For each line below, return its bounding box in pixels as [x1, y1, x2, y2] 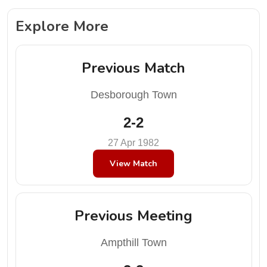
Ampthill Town [100, 237, 167, 249]
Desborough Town [90, 88, 177, 101]
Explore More [15, 16, 108, 36]
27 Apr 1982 [108, 137, 159, 148]
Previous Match [82, 58, 185, 77]
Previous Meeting [74, 206, 193, 225]
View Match [110, 157, 157, 169]
